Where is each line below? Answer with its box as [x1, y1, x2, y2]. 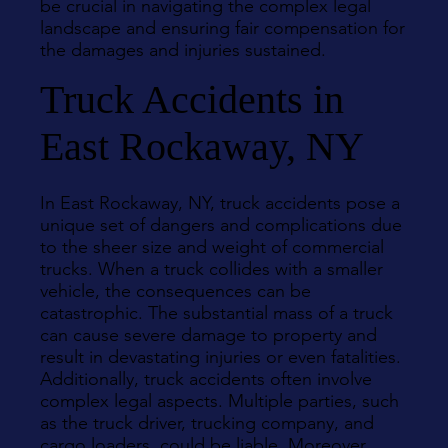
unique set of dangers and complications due [40, 214, 402, 236]
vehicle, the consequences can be [40, 280, 311, 302]
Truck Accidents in [40, 77, 344, 122]
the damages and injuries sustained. [40, 39, 326, 61]
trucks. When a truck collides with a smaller [40, 258, 383, 280]
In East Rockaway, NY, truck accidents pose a [40, 192, 400, 214]
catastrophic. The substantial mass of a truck [40, 302, 393, 324]
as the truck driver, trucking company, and [40, 412, 374, 434]
